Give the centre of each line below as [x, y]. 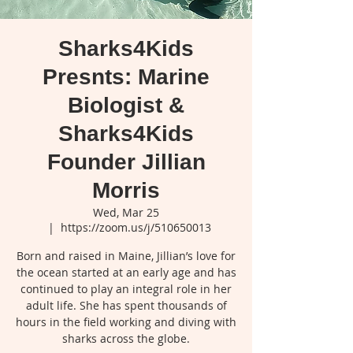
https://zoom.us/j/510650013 [136, 227]
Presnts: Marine [126, 76]
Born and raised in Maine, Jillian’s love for [126, 255]
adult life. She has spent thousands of [126, 305]
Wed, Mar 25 [126, 212]
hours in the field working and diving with [126, 321]
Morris [126, 190]
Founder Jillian [126, 162]
